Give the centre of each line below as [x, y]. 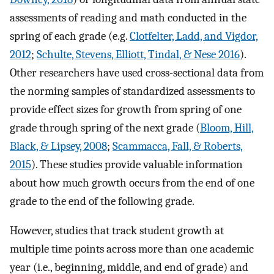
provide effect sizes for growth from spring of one [126, 109]
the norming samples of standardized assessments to [132, 91]
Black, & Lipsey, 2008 [58, 146]
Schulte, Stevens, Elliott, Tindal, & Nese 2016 [138, 54]
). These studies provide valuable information [137, 164]
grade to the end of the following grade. [102, 201]
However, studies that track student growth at [117, 231]
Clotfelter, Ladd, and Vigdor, [194, 36]
